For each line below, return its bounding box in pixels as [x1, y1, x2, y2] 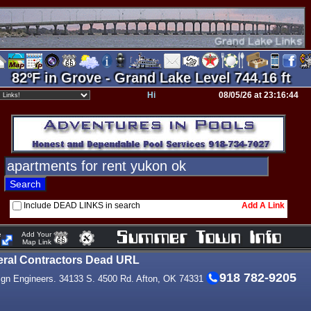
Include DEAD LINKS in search [23, 201, 140, 210]
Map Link [15, 238, 53, 246]
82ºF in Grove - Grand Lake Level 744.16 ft [12, 70, 291, 85]
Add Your [15, 230, 53, 238]
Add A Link [241, 201, 285, 210]
